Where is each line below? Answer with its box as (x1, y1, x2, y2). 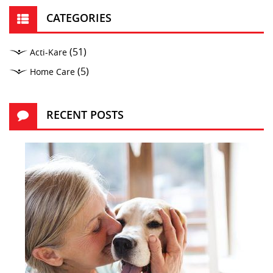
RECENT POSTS (46, 107, 124, 122)
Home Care (30, 67, 75, 78)
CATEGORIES (46, 10, 112, 26)
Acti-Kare (30, 48, 67, 58)
